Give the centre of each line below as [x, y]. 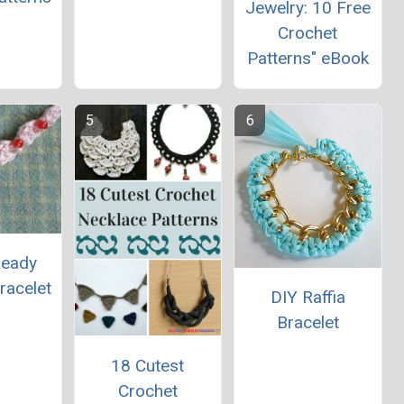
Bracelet [308, 323]
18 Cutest [148, 365]
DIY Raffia [308, 298]
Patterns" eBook [308, 59]
